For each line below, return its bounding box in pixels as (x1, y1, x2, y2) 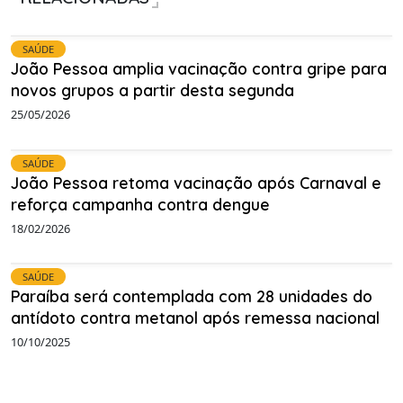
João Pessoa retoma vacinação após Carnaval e (11, 172, 381, 193)
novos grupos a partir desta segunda (11, 80, 294, 101)
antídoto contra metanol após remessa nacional (11, 308, 380, 328)
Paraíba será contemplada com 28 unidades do (11, 286, 372, 307)
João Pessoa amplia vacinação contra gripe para (11, 58, 387, 79)
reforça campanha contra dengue (11, 193, 270, 214)
